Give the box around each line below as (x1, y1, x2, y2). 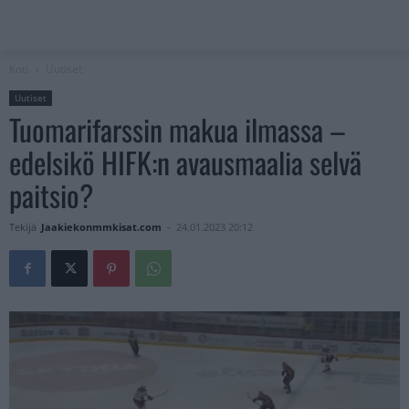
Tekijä (9, 220, 37, 235)
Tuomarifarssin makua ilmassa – (9, 108, 346, 152)
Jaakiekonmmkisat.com (41, 220, 162, 235)
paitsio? (9, 173, 93, 217)
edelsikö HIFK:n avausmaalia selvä (9, 141, 362, 184)
